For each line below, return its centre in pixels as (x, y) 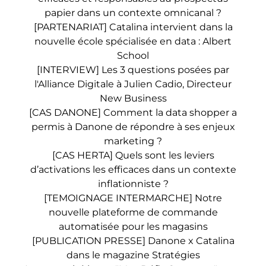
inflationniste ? (133, 184)
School (133, 56)
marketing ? (133, 141)
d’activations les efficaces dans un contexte (133, 170)
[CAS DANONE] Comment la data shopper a (133, 113)
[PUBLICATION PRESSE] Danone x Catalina (133, 241)
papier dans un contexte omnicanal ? (133, 13)
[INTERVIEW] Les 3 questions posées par (133, 70)
